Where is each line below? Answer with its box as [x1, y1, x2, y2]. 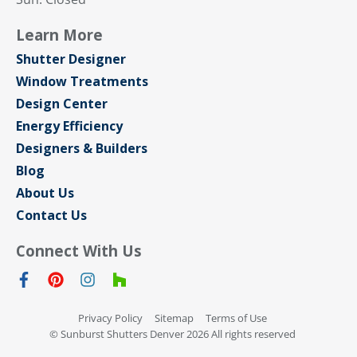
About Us [16, 183, 74, 202]
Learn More [16, 24, 103, 45]
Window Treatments [16, 72, 148, 90]
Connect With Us [16, 240, 142, 261]
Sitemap [155, 310, 194, 325]
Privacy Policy [78, 310, 143, 325]
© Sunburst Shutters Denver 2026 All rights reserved [49, 326, 296, 341]
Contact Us [16, 206, 87, 224]
